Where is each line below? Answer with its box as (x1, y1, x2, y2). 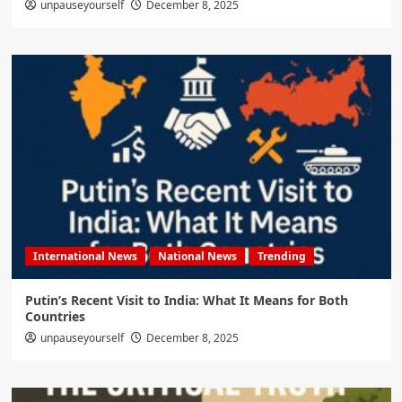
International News (32, 249, 137, 265)
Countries (24, 308, 85, 326)
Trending (257, 249, 306, 265)
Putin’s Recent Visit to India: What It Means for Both (24, 292, 348, 310)
